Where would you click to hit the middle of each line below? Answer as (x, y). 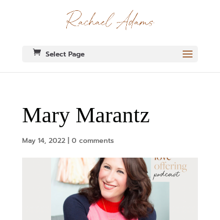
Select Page (65, 55)
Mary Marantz (86, 115)
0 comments (93, 141)
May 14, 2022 (43, 141)
